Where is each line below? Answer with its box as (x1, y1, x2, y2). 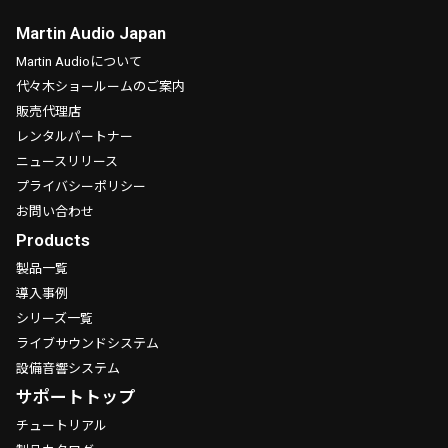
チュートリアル (16, 418, 107, 434)
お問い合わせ (16, 204, 94, 220)
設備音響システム (16, 361, 120, 377)
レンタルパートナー (16, 129, 133, 145)
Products (16, 230, 90, 251)
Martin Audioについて (16, 54, 142, 70)
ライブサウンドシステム (16, 336, 159, 352)
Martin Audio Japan (16, 23, 166, 44)
